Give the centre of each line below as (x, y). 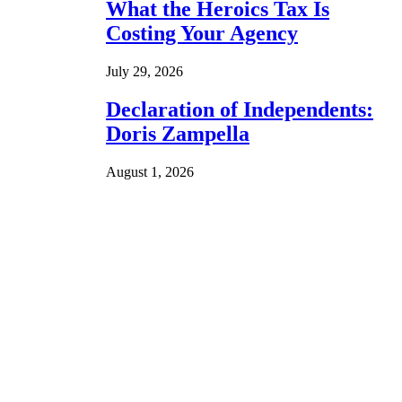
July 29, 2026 (144, 71)
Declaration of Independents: (240, 109)
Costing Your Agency (202, 34)
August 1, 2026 (150, 171)
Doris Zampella (178, 133)
